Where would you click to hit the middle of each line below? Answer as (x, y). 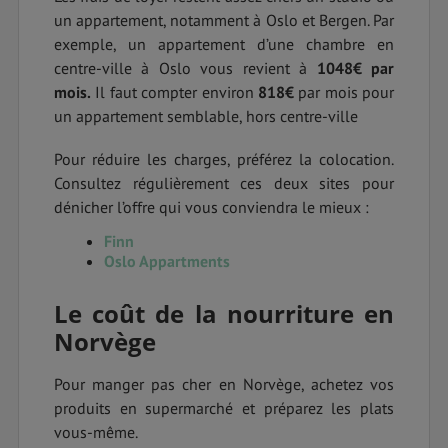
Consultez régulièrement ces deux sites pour (224, 183)
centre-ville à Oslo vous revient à (185, 68)
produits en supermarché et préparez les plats (224, 408)
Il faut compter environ (174, 92)
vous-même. (96, 432)
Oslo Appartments (167, 261)
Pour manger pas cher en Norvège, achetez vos (224, 384)
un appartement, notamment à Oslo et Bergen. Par (224, 20)
